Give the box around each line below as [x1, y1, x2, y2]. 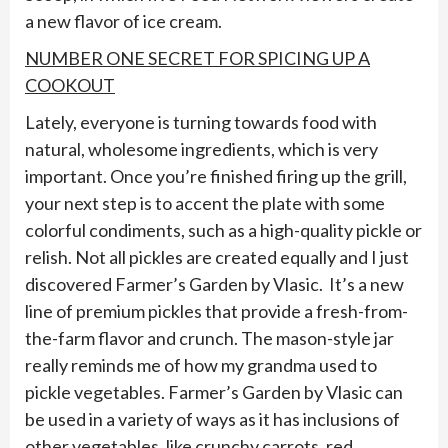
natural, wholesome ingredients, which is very [25, 138, 378, 160]
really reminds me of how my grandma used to [25, 354, 377, 376]
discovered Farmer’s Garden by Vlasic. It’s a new [25, 273, 404, 295]
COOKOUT [25, 74, 115, 96]
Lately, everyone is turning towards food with [25, 111, 377, 133]
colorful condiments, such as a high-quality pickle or [25, 219, 422, 241]
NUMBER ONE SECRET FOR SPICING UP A [25, 47, 370, 69]
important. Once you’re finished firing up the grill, [25, 165, 407, 187]
